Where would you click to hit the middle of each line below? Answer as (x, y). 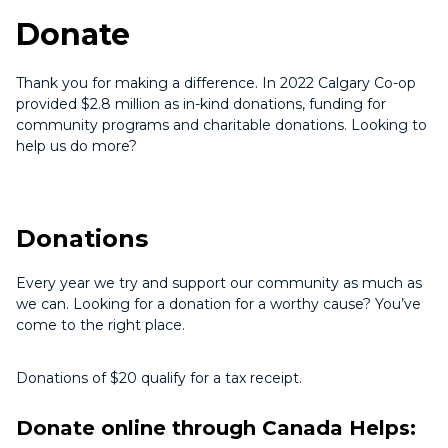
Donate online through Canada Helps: (216, 428)
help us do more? (76, 146)
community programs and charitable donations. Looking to (221, 125)
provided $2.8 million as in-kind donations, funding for (201, 104)
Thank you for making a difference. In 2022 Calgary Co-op (216, 83)
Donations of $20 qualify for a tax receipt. (159, 378)
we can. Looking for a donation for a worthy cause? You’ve (218, 304)
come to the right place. (100, 325)
